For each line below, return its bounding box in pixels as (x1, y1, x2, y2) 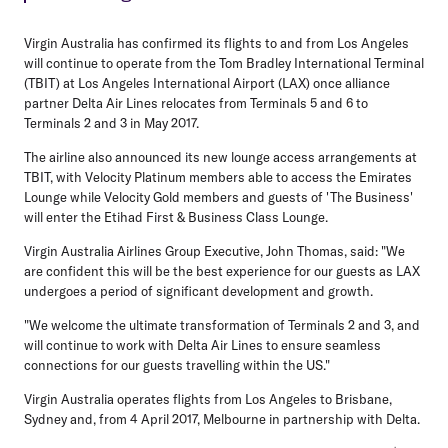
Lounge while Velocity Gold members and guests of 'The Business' (24, 188, 413, 205)
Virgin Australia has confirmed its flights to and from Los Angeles (24, 34, 409, 51)
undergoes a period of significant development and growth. (24, 282, 373, 299)
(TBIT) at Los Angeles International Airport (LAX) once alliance (24, 74, 390, 91)
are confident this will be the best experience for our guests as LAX (24, 262, 420, 279)
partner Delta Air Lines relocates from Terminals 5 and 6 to (24, 94, 368, 111)
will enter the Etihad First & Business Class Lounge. (24, 208, 328, 225)
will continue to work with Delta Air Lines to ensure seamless (24, 336, 381, 353)
